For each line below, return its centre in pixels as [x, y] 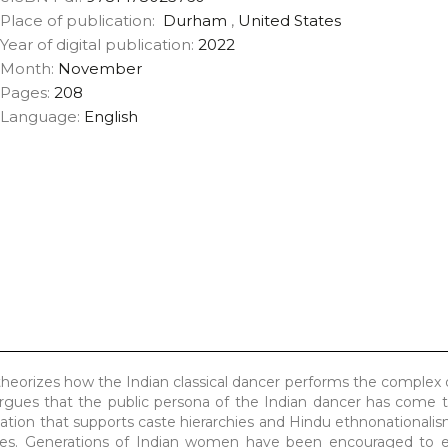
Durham [194, 20]
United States [289, 20]
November [99, 68]
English [108, 116]
